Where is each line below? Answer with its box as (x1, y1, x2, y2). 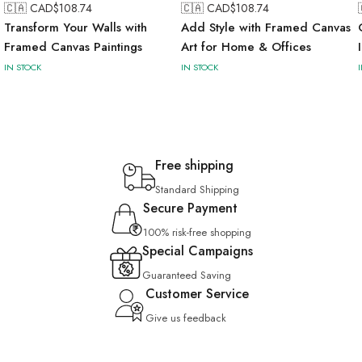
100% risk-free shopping (143, 225, 251, 241)
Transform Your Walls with (4, 19, 147, 37)
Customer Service (145, 284, 249, 304)
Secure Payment (143, 199, 238, 218)
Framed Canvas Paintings (4, 38, 142, 57)
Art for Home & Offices (181, 38, 311, 57)
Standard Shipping (155, 182, 239, 198)
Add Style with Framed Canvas (181, 19, 351, 37)
